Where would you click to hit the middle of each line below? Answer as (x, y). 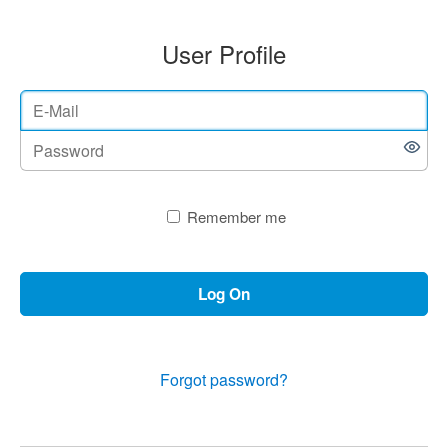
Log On (224, 294)
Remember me (236, 216)
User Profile (224, 53)
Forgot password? (224, 379)
